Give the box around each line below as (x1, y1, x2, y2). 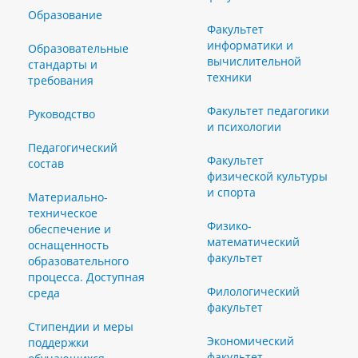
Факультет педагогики (207, 102, 329, 118)
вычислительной (207, 53, 301, 69)
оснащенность (28, 237, 109, 253)
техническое (28, 205, 97, 221)
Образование (28, 6, 102, 22)
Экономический (207, 332, 294, 348)
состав (28, 155, 64, 171)
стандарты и (28, 56, 97, 72)
